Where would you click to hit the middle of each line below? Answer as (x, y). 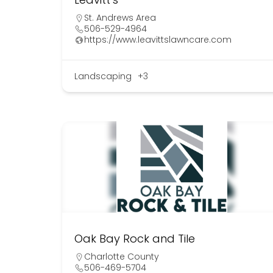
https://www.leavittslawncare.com (158, 40)
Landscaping (103, 76)
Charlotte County (122, 257)
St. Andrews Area (120, 18)
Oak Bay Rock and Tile (135, 239)
